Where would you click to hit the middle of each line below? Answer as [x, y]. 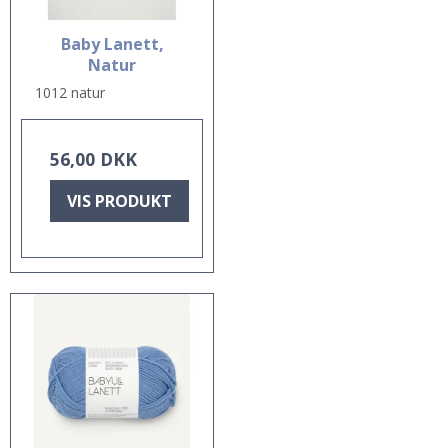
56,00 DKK [93, 158]
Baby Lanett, [112, 43]
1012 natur [70, 92]
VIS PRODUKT [119, 200]
